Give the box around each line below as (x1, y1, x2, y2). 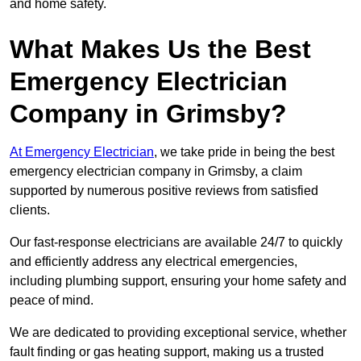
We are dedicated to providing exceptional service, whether (10, 326, 346, 340)
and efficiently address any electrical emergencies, (10, 255, 297, 269)
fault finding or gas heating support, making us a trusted (10, 345, 324, 359)
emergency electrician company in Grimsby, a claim (10, 164, 302, 179)
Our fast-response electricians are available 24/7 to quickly (10, 235, 342, 250)
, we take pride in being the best (154, 145, 334, 160)
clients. (10, 203, 50, 218)
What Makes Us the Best (10, 35, 311, 64)
